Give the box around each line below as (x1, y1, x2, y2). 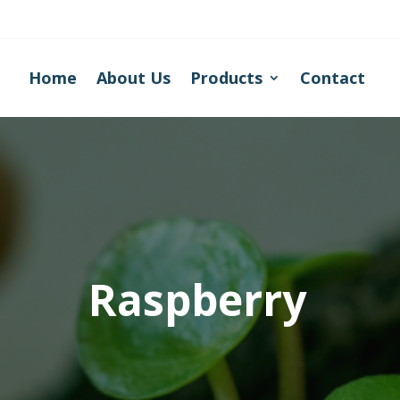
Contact (300, 66, 366, 88)
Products (190, 66, 263, 88)
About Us (96, 66, 171, 88)
